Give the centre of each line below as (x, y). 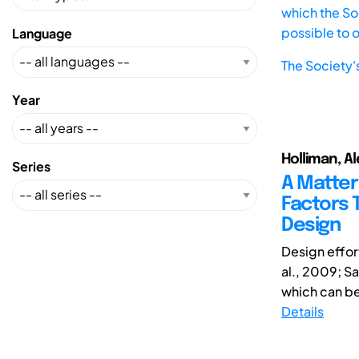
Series (31, 166)
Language (42, 33)
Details (303, 311)
